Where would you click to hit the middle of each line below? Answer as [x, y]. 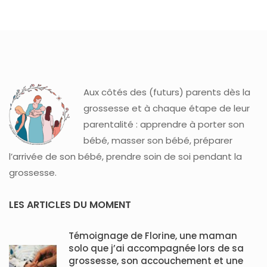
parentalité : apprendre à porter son [164, 125]
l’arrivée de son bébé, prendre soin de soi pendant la [125, 157]
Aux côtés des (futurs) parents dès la [167, 92]
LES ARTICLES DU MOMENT [70, 205]
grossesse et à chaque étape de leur [166, 108]
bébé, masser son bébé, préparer [158, 141]
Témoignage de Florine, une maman [153, 236]
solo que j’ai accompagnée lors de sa [156, 249]
